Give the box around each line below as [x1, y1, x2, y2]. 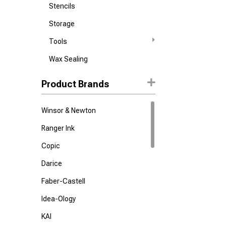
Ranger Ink [41, 124, 75, 132]
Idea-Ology [41, 195, 76, 203]
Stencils [49, 2, 76, 10]
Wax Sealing [49, 55, 88, 63]
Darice [41, 159, 63, 167]
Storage [49, 20, 75, 28]
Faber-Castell [41, 177, 86, 185]
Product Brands [41, 79, 109, 89]
